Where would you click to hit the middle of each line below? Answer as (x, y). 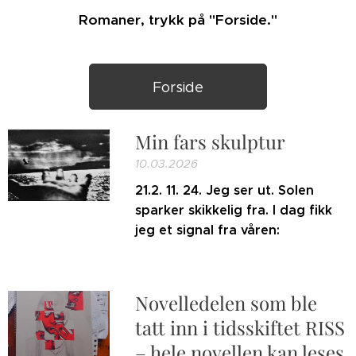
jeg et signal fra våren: (208, 230)
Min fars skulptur (211, 141)
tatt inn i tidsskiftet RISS (240, 327)
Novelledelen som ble (226, 303)
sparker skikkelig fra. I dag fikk (234, 210)
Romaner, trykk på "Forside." (178, 20)
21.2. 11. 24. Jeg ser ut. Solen (225, 190)
